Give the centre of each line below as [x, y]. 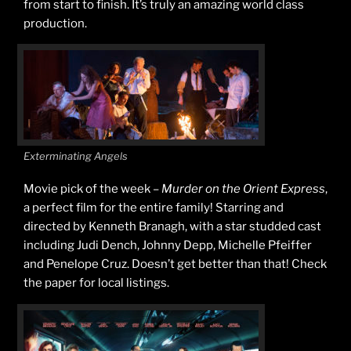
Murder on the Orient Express [243, 189]
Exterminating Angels [76, 156]
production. [55, 23]
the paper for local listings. [96, 283]
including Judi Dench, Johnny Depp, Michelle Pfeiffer [168, 246]
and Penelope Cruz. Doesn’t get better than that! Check [175, 264]
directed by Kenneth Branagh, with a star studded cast [172, 227]
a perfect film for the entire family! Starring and [154, 208]
